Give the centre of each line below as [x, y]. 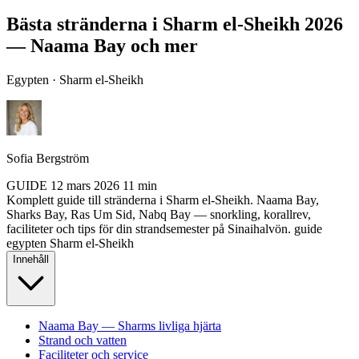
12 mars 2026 [85, 185]
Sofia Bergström [48, 158]
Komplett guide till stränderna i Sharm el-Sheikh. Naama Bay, [163, 200]
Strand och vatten [83, 340]
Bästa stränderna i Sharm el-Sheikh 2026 [175, 24]
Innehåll [31, 259]
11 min [140, 185]
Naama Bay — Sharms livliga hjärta [130, 325]
